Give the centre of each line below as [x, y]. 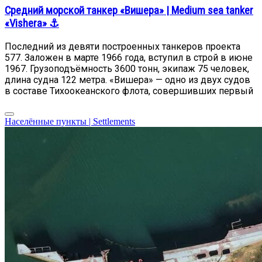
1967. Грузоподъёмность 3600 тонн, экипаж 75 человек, [127, 68]
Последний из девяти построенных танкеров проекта [123, 46]
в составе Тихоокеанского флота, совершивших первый [129, 91]
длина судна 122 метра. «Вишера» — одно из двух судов [127, 80]
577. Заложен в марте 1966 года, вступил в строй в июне [129, 57]
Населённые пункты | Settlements [70, 121]
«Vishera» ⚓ [32, 23]
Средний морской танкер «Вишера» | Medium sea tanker [129, 10]
